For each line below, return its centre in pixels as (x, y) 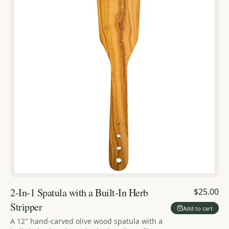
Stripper (26, 207)
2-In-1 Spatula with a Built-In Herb (79, 193)
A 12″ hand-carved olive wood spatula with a (86, 221)
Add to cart (198, 208)
